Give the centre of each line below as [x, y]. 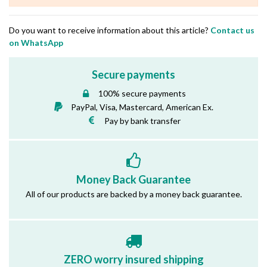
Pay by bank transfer [142, 120]
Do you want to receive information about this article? [110, 30]
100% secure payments [142, 93]
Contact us [232, 30]
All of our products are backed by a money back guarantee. [133, 194]
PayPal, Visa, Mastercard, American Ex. [142, 107]
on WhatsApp [36, 43]
